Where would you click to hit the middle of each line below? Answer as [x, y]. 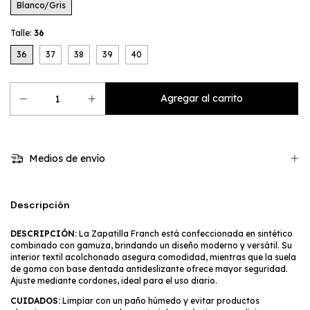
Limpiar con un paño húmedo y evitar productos [160, 300]
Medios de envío [65, 159]
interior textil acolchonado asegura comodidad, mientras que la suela [153, 257]
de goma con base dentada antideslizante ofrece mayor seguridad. [149, 268]
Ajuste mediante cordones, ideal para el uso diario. [114, 280]
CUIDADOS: [35, 300]
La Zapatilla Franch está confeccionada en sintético [185, 233]
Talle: [22, 33]
